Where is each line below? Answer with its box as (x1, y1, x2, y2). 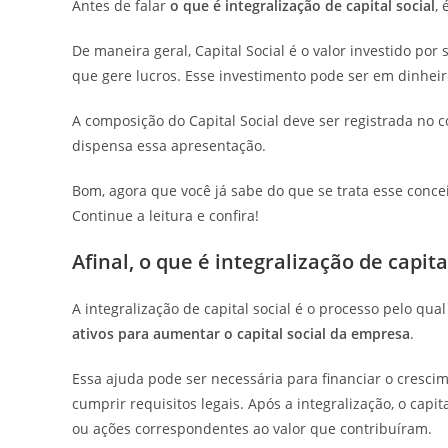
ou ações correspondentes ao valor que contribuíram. (72, 419, 432, 438)
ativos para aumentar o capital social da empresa (72, 324, 410, 343)
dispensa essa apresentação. (72, 136, 270, 155)
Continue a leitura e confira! (72, 206, 263, 225)
